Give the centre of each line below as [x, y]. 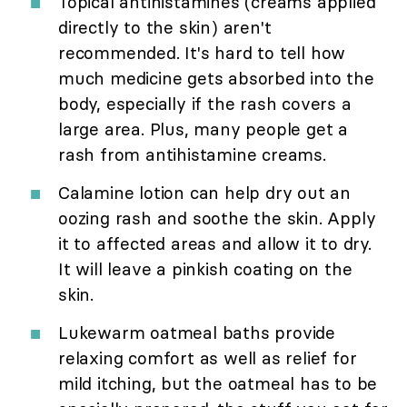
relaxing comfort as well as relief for [208, 358]
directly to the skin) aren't [165, 28]
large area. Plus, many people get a [203, 129]
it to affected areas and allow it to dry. [215, 244]
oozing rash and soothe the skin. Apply [217, 218]
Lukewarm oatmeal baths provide [197, 333]
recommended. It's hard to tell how [202, 53]
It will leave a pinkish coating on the [205, 269]
